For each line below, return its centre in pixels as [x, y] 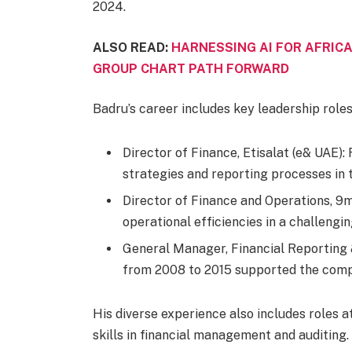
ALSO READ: [132, 47]
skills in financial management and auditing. [220, 335]
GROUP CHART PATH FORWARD [191, 68]
